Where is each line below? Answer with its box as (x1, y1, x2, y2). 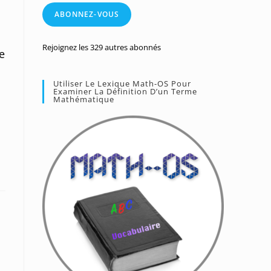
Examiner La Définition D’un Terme (53, 86, 197, 97)
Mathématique (53, 94, 114, 105)
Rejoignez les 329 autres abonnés (42, 42, 161, 53)
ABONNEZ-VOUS (54, 9, 120, 19)
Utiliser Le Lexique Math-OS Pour (53, 78, 191, 89)
